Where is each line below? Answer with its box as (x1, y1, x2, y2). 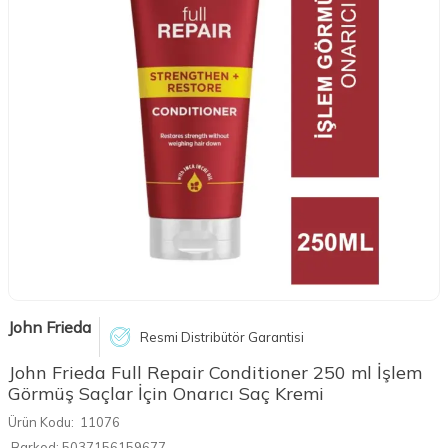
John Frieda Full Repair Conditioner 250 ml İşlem (8, 361, 422, 384)
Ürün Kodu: (8, 414, 74, 430)
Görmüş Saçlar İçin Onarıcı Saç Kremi (8, 382, 324, 405)
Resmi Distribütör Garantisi (140, 328, 304, 345)
